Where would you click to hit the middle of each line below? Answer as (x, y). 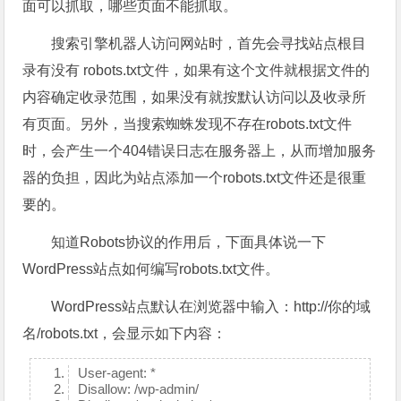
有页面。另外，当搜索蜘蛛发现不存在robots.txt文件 (188, 124)
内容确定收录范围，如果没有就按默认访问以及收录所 (195, 97)
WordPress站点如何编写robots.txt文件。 (151, 269)
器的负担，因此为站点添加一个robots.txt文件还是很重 (195, 178)
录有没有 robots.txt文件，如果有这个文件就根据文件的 (196, 70)
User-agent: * (117, 373)
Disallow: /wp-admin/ (139, 389)
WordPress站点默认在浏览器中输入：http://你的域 (211, 307)
